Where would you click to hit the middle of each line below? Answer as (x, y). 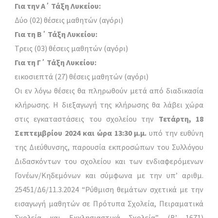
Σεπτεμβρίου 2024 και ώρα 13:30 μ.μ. (81, 133)
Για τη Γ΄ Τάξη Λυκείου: (55, 62)
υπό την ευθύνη (175, 133)
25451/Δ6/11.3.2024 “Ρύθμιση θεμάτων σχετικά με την (109, 189)
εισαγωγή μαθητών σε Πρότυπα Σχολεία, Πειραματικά (109, 203)
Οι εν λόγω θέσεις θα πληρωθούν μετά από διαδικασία (109, 90)
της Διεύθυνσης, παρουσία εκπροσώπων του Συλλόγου (109, 147)
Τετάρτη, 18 (179, 118)
